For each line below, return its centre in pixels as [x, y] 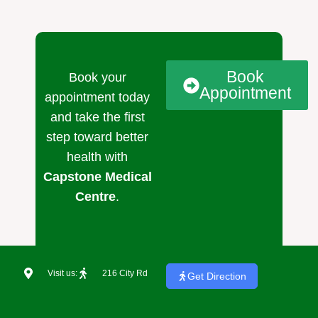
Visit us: [62, 273]
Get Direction [217, 276]
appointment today [97, 98]
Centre [95, 197]
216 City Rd [125, 273]
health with [97, 157]
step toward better [97, 137]
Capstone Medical [97, 177]
